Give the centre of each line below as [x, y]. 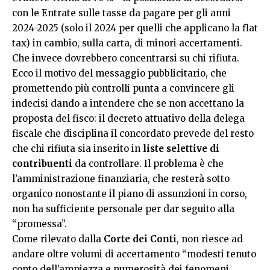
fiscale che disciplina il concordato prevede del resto [133, 133]
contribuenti [42, 164]
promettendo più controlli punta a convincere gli [123, 88]
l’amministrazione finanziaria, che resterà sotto [121, 179]
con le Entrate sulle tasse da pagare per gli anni [121, 13]
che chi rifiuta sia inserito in [77, 149]
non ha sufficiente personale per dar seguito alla [123, 209]
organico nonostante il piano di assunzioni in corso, [130, 194]
